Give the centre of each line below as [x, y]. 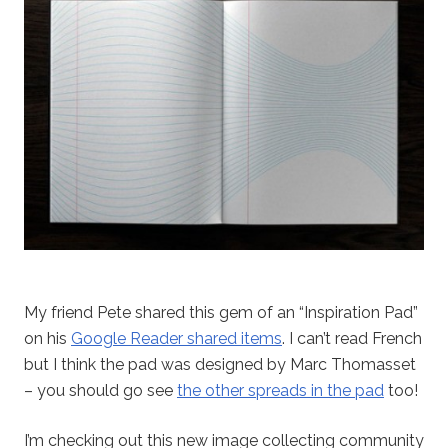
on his [47, 339]
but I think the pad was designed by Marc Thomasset [220, 365]
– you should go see [100, 391]
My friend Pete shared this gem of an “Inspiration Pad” [221, 313]
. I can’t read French [352, 339]
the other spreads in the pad [280, 391]
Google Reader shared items [176, 339]
